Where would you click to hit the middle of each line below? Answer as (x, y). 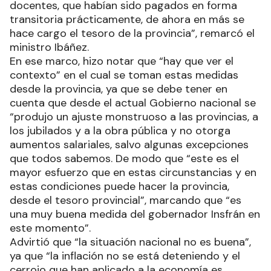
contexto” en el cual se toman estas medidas (124, 75)
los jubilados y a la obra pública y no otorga (120, 130)
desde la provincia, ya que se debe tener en (119, 89)
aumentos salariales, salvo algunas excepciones (129, 144)
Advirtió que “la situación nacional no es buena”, (130, 242)
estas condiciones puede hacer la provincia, (119, 186)
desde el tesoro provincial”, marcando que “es (126, 200)
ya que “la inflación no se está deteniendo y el (125, 256)
